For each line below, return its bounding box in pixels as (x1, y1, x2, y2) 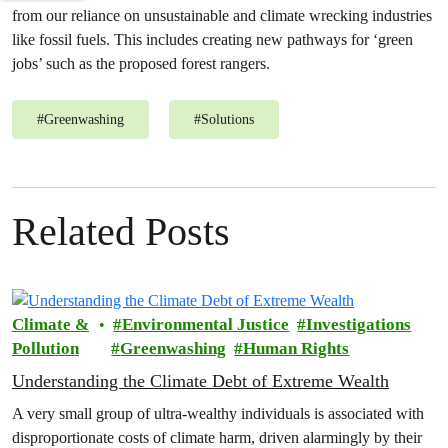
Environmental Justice (122, 315, 290, 335)
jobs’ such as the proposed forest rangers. (12, 54, 270, 73)
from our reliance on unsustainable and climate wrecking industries (12, 6, 432, 25)
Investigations (306, 315, 412, 335)
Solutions (201, 112, 254, 127)
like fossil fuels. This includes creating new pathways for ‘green (12, 30, 413, 49)
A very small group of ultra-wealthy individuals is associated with (12, 404, 424, 424)
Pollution (12, 339, 79, 359)
